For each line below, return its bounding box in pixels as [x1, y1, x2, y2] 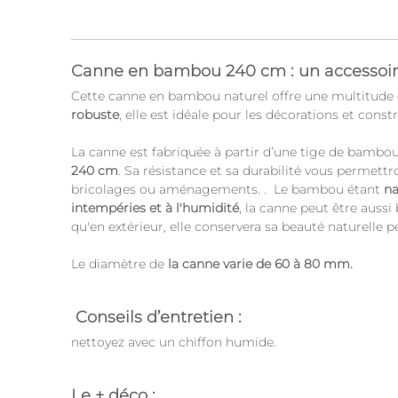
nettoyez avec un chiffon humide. [71, 333, 280, 350]
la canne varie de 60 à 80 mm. [168, 255, 356, 272]
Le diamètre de [71, 255, 168, 272]
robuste [71, 106, 119, 123]
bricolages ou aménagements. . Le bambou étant [71, 180, 380, 197]
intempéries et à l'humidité [71, 199, 239, 216]
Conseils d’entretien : [71, 306, 246, 327]
